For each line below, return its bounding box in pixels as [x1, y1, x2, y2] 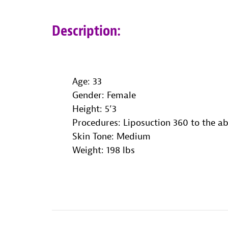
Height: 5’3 [72, 104, 117, 114]
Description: [52, 22, 121, 39]
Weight [72, 145, 101, 155]
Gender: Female [72, 90, 136, 100]
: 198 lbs [101, 145, 135, 155]
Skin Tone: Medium [72, 131, 151, 141]
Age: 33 [72, 76, 102, 87]
